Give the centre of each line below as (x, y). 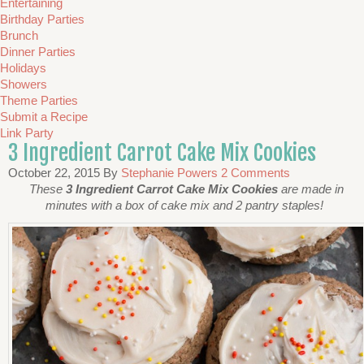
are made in (310, 189)
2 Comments (256, 173)
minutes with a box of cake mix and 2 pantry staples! (186, 205)
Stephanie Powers (169, 173)
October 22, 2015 (54, 173)
